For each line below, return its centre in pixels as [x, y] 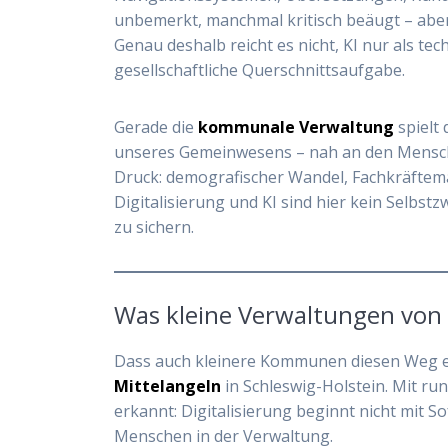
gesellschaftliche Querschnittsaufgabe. [260, 69]
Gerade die [156, 126]
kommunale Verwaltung [296, 126]
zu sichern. [154, 226]
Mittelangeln [168, 385]
